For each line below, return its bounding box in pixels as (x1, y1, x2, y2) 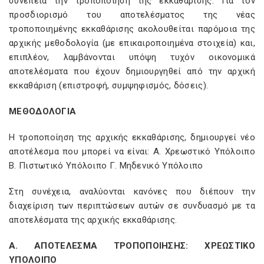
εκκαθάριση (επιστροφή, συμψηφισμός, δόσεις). (9, 80, 209, 91)
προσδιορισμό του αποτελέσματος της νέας (9, 9, 255, 20)
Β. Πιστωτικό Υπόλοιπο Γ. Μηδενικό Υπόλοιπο (9, 160, 203, 171)
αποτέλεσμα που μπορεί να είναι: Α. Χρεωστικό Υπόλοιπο (9, 146, 255, 157)
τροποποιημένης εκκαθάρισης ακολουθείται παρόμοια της (9, 24, 255, 34)
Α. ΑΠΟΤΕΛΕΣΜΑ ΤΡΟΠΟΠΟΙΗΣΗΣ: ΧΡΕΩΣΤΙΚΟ (9, 240, 255, 251)
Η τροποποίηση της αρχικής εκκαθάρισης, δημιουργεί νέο (9, 132, 255, 143)
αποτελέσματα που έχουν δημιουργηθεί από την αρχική (9, 66, 255, 77)
